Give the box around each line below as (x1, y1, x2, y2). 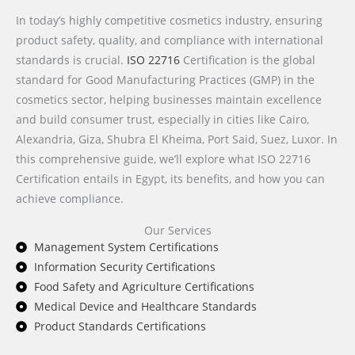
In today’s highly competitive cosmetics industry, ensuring (16, 13, 323, 29)
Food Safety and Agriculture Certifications (33, 279, 254, 295)
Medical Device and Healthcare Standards (33, 299, 257, 315)
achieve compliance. (16, 191, 124, 207)
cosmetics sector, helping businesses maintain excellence (16, 92, 322, 108)
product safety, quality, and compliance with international (16, 32, 323, 48)
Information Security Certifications (33, 259, 216, 275)
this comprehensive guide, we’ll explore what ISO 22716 (16, 151, 311, 167)
